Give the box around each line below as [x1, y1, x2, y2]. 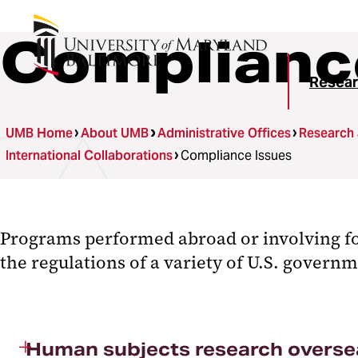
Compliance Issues [181, 147, 292, 164]
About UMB [81, 125, 149, 141]
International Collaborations [6, 147, 173, 164]
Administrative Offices [157, 125, 291, 141]
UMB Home [6, 125, 73, 141]
